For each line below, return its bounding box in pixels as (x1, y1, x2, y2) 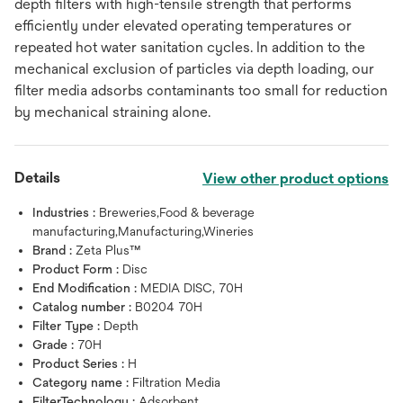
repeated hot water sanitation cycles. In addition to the (14, 39, 365, 56)
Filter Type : (32, 318, 103, 333)
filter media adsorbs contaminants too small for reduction (14, 82, 388, 99)
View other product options (202, 170, 389, 187)
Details (14, 169, 60, 186)
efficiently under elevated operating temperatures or (14, 17, 352, 34)
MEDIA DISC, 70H (140, 281, 243, 295)
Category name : (32, 375, 132, 390)
